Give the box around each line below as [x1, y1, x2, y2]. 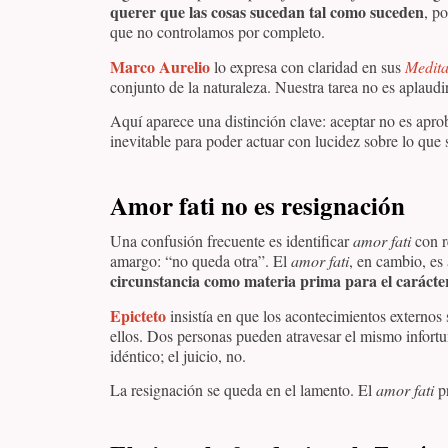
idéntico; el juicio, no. [110, 344, 246, 366]
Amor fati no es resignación [110, 187, 405, 225]
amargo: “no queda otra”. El [110, 250, 291, 272]
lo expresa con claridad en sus [210, 55, 405, 77]
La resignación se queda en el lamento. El [110, 378, 376, 400]
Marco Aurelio [110, 54, 210, 78]
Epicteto [110, 303, 166, 327]
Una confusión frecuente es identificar [110, 230, 353, 252]
